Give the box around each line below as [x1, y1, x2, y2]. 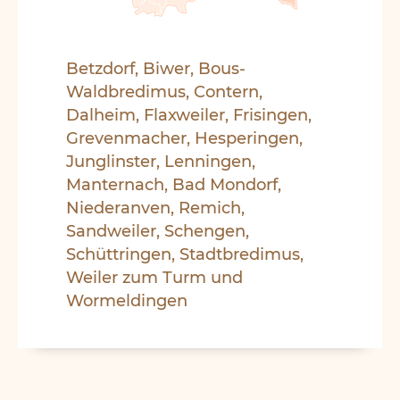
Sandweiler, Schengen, [65, 221, 249, 241]
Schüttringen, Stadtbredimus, [65, 245, 304, 264]
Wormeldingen [65, 291, 187, 311]
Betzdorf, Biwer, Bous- [65, 59, 246, 79]
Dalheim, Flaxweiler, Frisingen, [65, 105, 312, 125]
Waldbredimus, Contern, [65, 82, 262, 102]
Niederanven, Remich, [65, 198, 245, 218]
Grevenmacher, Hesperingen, [65, 129, 303, 148]
